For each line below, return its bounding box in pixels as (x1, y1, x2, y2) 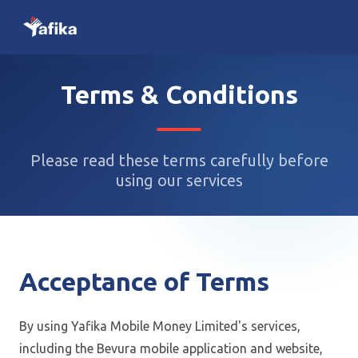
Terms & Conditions (60, 80, 298, 109)
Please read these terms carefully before (30, 151, 328, 169)
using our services (115, 171, 243, 189)
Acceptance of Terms (19, 267, 269, 296)
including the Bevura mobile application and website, (19, 341, 323, 356)
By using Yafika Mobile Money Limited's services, (19, 319, 300, 333)
